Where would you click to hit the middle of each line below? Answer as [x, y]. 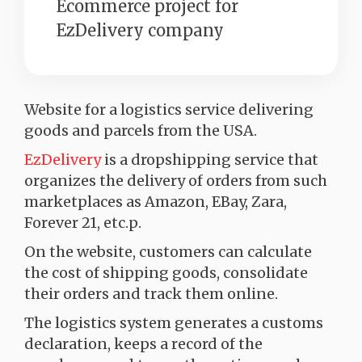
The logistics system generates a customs [174, 323]
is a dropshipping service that [210, 160]
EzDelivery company [140, 30]
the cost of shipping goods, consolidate [166, 273]
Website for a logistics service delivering [169, 109]
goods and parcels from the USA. [141, 130]
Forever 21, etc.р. [83, 223]
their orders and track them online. [151, 294]
